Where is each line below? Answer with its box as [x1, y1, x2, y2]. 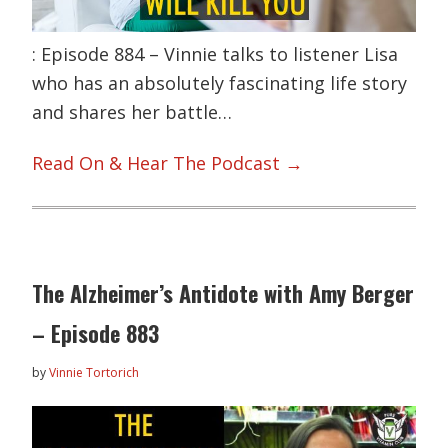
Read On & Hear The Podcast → [32, 151, 304, 176]
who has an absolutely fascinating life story [32, 70, 408, 95]
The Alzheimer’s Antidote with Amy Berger [32, 277, 415, 310]
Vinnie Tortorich [49, 364, 140, 382]
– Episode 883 [32, 317, 160, 350]
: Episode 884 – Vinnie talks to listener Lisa [32, 41, 399, 66]
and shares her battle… [32, 99, 233, 124]
